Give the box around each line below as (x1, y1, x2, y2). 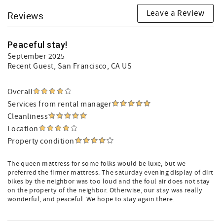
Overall (7, 87, 33, 97)
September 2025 (7, 51, 65, 61)
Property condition (7, 136, 74, 146)
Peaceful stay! (7, 39, 68, 50)
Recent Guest (7, 61, 54, 71)
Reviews (7, 9, 44, 22)
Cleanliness (7, 111, 48, 121)
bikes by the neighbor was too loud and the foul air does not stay (7, 177, 210, 186)
